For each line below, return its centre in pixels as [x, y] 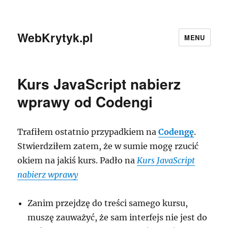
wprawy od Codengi [85, 102]
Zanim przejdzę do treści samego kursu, [108, 203]
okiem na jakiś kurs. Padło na [77, 160]
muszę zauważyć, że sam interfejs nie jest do [118, 217]
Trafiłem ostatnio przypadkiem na [88, 132]
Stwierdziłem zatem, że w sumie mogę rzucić [108, 146]
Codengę [176, 132]
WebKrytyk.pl [55, 37]
